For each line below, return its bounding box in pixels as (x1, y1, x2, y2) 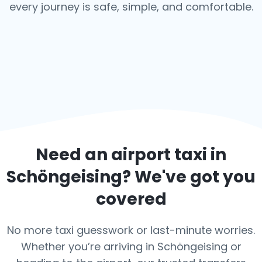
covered (95, 188, 167, 211)
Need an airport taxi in (36, 143, 226, 166)
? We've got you (122, 166, 256, 188)
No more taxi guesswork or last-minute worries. (7, 223, 255, 237)
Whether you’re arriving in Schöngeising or (20, 239, 242, 254)
